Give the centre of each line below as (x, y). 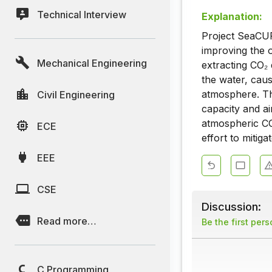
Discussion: (231, 207)
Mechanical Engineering (92, 63)
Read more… (67, 221)
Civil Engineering (76, 94)
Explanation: (232, 17)
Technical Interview (82, 14)
